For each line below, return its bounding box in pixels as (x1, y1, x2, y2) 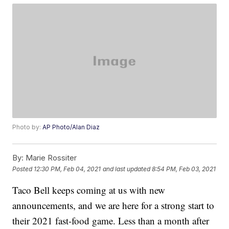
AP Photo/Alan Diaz (42, 123, 100, 131)
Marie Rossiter (24, 153, 77, 163)
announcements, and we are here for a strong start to (12, 199, 215, 212)
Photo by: (12, 123, 43, 131)
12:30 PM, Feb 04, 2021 (34, 165, 101, 173)
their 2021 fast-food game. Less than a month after (12, 214, 210, 227)
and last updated (103, 165, 151, 173)
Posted (12, 165, 34, 173)
